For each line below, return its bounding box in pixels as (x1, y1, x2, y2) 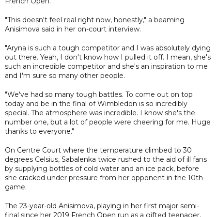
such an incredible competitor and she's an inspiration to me (5, 62, 208, 71)
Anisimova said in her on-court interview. (5, 24, 141, 33)
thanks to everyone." (5, 126, 74, 136)
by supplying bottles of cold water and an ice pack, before (5, 164, 199, 173)
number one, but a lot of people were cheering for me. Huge (5, 117, 211, 126)
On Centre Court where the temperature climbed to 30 (5, 145, 192, 155)
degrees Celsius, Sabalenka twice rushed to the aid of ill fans (5, 155, 207, 164)
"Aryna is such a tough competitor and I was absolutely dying (5, 43, 211, 52)
